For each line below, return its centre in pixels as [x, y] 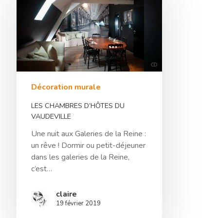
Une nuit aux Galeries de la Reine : [88, 134]
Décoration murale [66, 87]
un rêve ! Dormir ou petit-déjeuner [88, 145]
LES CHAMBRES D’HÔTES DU [78, 106]
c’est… [41, 169]
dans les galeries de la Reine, [80, 157]
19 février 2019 [78, 203]
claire [66, 194]
